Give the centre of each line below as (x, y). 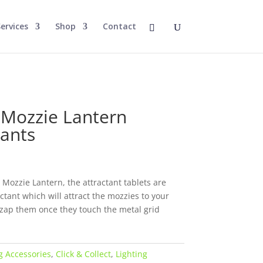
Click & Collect (83, 254)
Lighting (131, 254)
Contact (119, 26)
